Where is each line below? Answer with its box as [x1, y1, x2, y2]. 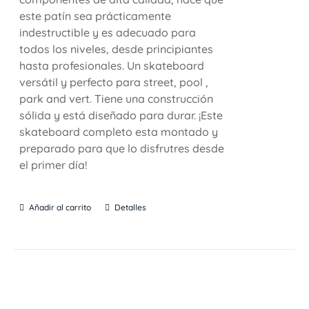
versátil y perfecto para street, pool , [19, 74, 209, 89]
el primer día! [19, 157, 88, 172]
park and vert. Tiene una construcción [19, 91, 214, 106]
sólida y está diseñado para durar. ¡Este [19, 108, 223, 122]
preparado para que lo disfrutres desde [19, 141, 225, 155]
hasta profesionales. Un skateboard [19, 58, 205, 72]
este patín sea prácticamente [19, 8, 172, 23]
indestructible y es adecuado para [19, 25, 197, 39]
